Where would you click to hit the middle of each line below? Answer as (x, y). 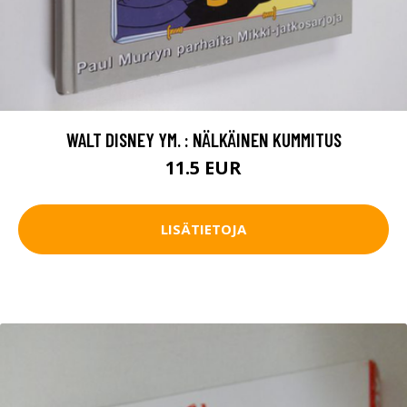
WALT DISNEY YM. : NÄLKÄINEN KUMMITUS (203, 139)
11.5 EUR (203, 167)
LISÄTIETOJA (203, 229)
